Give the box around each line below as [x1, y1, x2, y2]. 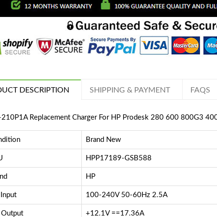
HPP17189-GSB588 [85, 155, 152, 162]
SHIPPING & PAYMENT [89, 86, 170, 94]
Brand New [85, 136, 121, 144]
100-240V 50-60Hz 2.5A [85, 191, 168, 199]
